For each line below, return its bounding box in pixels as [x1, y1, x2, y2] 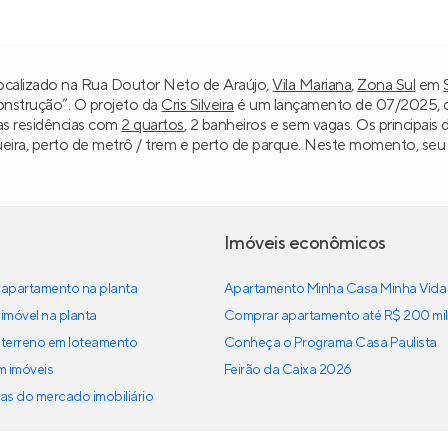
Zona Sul [357, 74, 416, 95]
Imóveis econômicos [224, 232, 386, 256]
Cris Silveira [161, 94, 234, 115]
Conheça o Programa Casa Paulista [224, 334, 437, 353]
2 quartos [121, 114, 184, 135]
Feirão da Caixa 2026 [224, 361, 352, 380]
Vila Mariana [272, 74, 352, 95]
